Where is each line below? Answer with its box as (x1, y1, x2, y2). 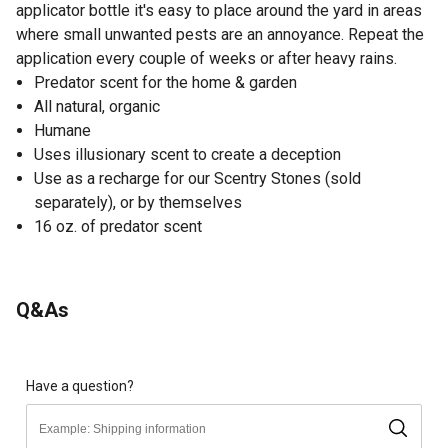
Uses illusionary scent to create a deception (34, 144, 341, 164)
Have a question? (26, 377, 134, 394)
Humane (34, 120, 91, 140)
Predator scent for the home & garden (34, 72, 297, 92)
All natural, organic (34, 96, 160, 116)
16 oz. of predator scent (34, 216, 202, 236)
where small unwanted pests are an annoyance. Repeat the (16, 24, 424, 44)
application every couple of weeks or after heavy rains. (16, 48, 397, 68)
